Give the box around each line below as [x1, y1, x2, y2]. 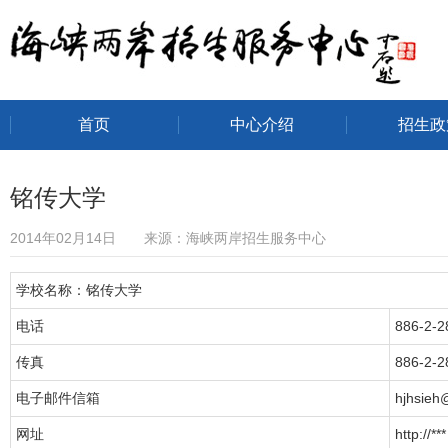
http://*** [395, 426, 446, 442]
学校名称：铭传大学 [16, 282, 142, 298]
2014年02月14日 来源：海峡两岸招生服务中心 [10, 230, 326, 246]
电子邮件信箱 [16, 390, 100, 406]
